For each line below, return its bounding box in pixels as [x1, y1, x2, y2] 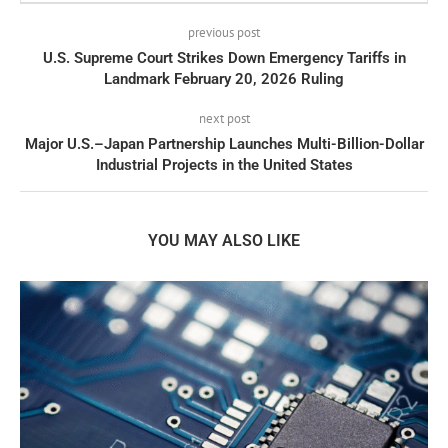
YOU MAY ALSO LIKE [148, 231, 300, 251]
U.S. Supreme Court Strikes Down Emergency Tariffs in [42, 49, 406, 68]
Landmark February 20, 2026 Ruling [104, 70, 344, 89]
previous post [188, 24, 260, 42]
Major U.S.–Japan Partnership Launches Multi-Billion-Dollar [24, 135, 424, 154]
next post [198, 110, 250, 128]
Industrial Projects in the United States [95, 156, 353, 175]
